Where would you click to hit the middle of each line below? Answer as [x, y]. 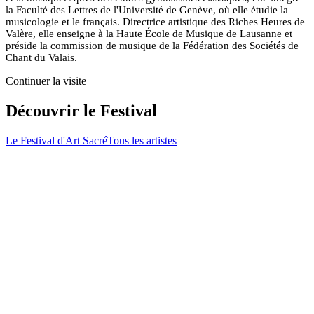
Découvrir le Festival [81, 111]
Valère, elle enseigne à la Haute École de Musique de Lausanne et [149, 34]
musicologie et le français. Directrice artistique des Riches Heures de [155, 22]
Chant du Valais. [41, 58]
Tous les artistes [142, 141]
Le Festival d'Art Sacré [56, 141]
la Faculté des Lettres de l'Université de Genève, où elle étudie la [147, 10]
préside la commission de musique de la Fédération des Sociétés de [152, 46]
